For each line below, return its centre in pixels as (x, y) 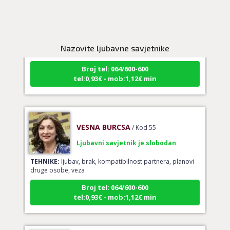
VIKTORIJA (94, 7)
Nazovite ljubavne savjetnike (115, 48)
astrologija (76, 42)
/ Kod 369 (128, 8)
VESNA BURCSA (103, 117)
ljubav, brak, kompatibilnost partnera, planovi (127, 151)
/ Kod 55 (144, 118)
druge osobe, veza (57, 160)
